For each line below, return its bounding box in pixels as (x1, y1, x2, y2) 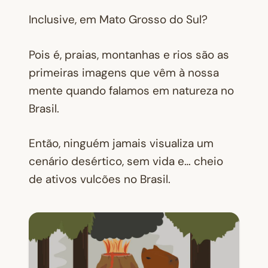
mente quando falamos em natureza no (29, 83, 234, 98)
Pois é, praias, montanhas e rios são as (29, 47, 229, 62)
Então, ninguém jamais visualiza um (29, 136, 214, 151)
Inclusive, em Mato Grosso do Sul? (29, 12, 208, 27)
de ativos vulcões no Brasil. (29, 172, 170, 187)
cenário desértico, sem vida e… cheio (29, 154, 223, 169)
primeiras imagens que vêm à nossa (29, 65, 219, 80)
